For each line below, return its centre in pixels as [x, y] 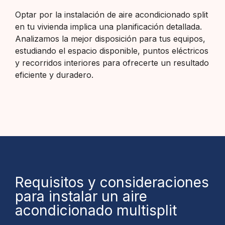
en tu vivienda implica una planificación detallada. [108, 26]
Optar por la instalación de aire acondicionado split [111, 14]
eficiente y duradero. [54, 75]
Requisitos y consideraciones [112, 183]
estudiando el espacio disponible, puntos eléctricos [112, 50]
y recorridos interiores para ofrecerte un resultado [112, 63]
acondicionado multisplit [96, 211]
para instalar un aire [81, 197]
